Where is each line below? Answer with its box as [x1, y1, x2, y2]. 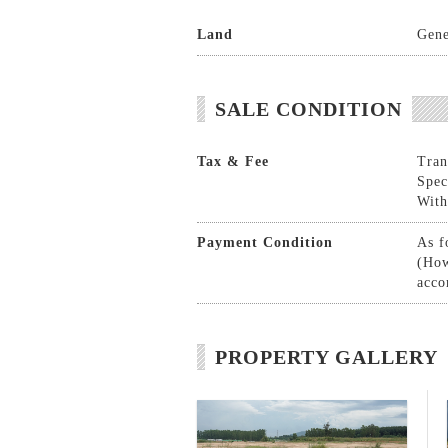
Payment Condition [197, 235, 333, 250]
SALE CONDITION [215, 98, 402, 120]
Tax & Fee [197, 154, 269, 169]
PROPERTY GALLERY [215, 346, 438, 368]
